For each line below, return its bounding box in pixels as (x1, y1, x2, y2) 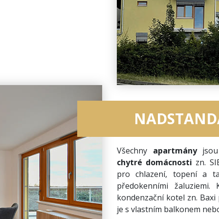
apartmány (153, 145, 203, 156)
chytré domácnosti (117, 156, 193, 168)
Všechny (117, 145, 153, 156)
